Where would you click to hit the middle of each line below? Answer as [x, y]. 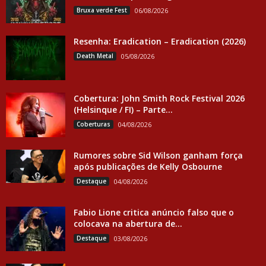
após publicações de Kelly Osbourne [148, 166]
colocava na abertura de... [128, 223]
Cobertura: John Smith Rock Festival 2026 [159, 98]
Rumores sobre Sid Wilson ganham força [158, 155]
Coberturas [94, 124]
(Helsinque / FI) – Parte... [123, 109]
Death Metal [95, 56]
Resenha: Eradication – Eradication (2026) [160, 41]
